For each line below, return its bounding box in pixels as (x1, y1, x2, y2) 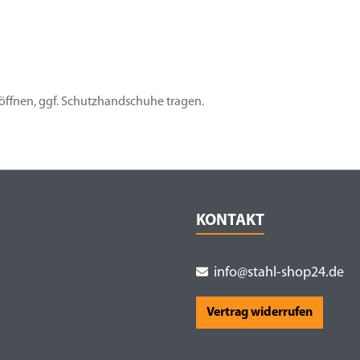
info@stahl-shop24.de (214, 265, 344, 280)
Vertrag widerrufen (207, 306, 313, 319)
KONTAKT (196, 213, 264, 229)
